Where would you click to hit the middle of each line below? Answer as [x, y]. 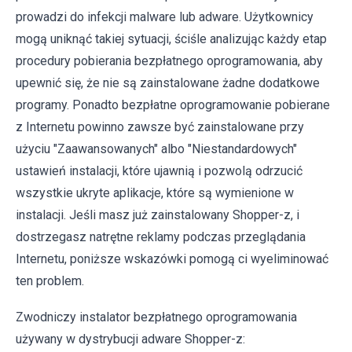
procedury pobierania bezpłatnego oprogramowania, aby [169, 61]
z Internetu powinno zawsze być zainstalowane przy [160, 127]
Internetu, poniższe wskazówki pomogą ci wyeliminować [172, 259]
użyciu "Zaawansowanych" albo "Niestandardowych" [156, 149]
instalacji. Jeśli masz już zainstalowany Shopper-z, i [158, 215]
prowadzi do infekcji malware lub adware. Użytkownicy [165, 17]
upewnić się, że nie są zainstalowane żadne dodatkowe [168, 83]
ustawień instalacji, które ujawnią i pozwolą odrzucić [159, 171]
